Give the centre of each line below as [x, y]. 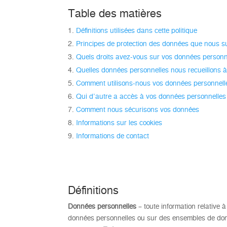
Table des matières [115, 13]
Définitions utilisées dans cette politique [137, 30]
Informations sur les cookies [119, 122]
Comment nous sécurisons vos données [138, 109]
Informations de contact [113, 136]
